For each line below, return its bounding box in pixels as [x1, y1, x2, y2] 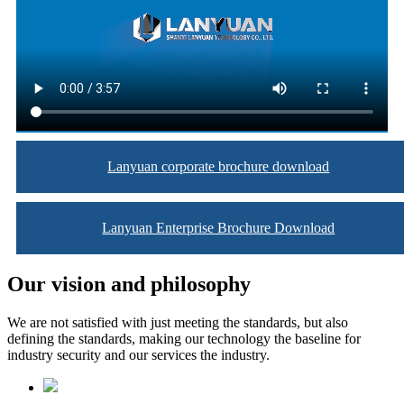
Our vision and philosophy [7, 272, 251, 297]
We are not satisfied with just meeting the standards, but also [7, 315, 348, 331]
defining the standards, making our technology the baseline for [7, 331, 361, 347]
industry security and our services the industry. [7, 347, 270, 363]
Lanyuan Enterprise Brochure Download [102, 220, 335, 236]
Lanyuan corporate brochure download [107, 159, 330, 175]
